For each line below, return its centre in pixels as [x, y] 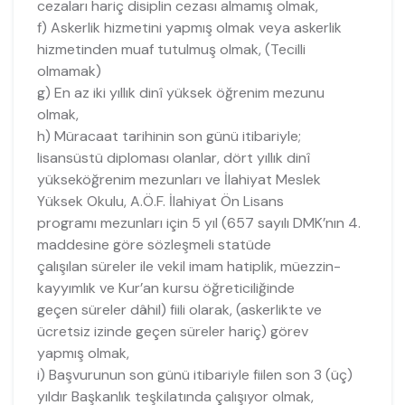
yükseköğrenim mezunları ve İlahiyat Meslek [179, 179]
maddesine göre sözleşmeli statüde [154, 244]
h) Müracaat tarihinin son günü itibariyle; [169, 136]
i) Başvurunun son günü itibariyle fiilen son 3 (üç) [194, 374]
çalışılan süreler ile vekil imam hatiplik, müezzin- [188, 266]
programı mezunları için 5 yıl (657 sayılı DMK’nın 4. [198, 222]
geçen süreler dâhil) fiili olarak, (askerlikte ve [179, 309]
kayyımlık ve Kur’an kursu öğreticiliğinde [165, 287]
